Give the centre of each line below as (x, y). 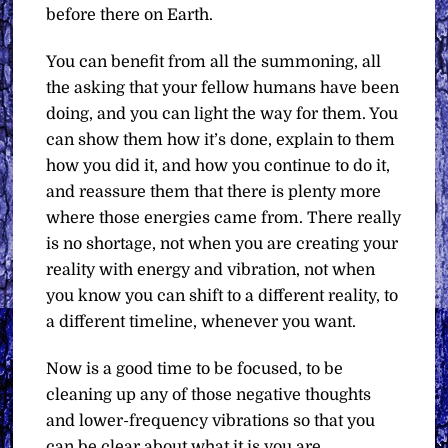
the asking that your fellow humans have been (223, 87)
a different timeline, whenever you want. (201, 321)
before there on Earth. (130, 15)
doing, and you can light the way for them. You (222, 113)
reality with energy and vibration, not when (211, 269)
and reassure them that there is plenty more (214, 191)
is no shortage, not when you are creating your (222, 243)
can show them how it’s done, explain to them (221, 139)
